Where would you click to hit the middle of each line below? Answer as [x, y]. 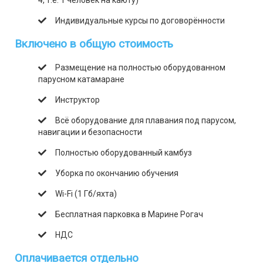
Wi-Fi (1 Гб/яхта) [86, 194]
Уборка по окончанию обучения [117, 173]
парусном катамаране [81, 79]
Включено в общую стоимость [94, 44]
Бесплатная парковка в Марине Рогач [129, 214]
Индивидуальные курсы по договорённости [140, 21]
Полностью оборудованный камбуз [124, 153]
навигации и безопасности [90, 132]
